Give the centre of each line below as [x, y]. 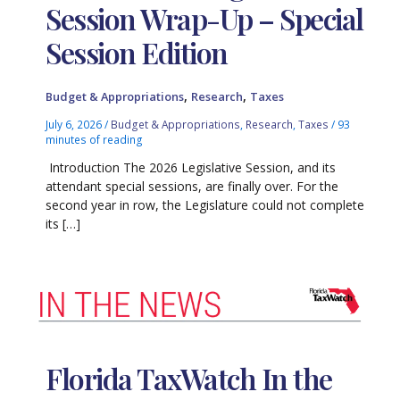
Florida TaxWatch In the [189, 379]
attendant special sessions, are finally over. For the [192, 186]
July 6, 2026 [75, 124]
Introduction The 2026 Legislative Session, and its [191, 167]
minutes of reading [95, 139]
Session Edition [137, 53]
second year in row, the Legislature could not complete [205, 204]
